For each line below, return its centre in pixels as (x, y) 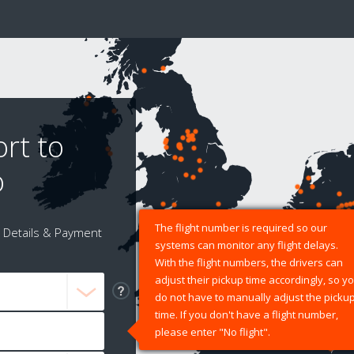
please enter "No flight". (213, 332)
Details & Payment (52, 233)
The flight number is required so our (241, 228)
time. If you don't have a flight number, (247, 315)
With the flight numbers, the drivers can (249, 263)
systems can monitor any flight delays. (247, 245)
